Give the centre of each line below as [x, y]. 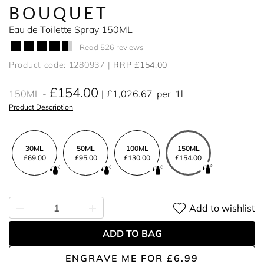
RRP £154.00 [141, 65]
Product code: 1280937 [57, 65]
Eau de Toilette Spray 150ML [71, 29]
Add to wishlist [222, 208]
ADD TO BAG [132, 233]
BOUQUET [59, 13]
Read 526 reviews [111, 47]
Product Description [41, 107]
